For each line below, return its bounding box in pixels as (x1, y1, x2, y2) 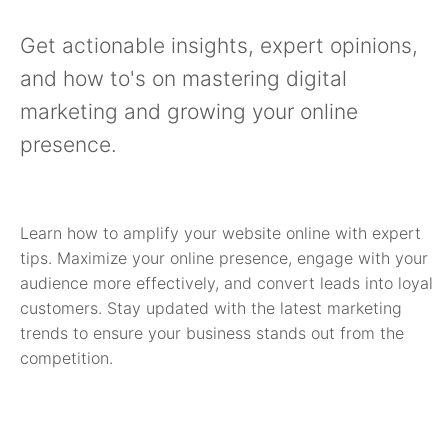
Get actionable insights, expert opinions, (20, 33, 418, 59)
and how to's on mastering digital (20, 66, 347, 92)
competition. (20, 348, 113, 369)
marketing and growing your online (20, 99, 358, 125)
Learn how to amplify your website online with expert (20, 223, 421, 244)
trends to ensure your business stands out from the (20, 323, 404, 344)
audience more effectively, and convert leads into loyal (20, 273, 433, 294)
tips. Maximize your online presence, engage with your (20, 248, 428, 269)
